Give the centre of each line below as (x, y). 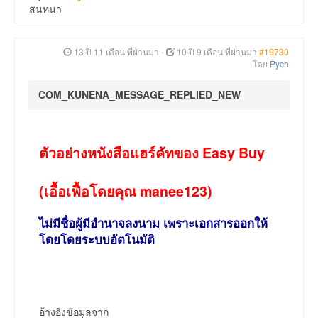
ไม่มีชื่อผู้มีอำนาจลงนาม (99, 223)
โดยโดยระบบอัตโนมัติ (97, 240)
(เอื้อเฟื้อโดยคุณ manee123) (126, 191)
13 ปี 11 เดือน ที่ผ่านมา (116, 52)
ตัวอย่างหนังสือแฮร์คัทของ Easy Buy (152, 153)
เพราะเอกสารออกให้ (214, 223)
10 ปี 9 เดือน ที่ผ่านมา (217, 52)
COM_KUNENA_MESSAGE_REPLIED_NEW (139, 95)
